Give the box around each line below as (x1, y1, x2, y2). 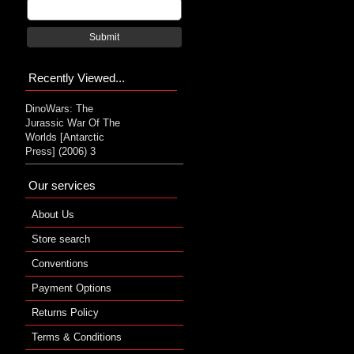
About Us (32, 208, 74, 220)
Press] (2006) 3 (25, 145, 96, 157)
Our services (28, 178, 96, 192)
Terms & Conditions (32, 330, 122, 343)
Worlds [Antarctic (25, 130, 104, 143)
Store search (32, 232, 90, 245)
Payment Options (32, 281, 111, 294)
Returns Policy (32, 306, 99, 318)
